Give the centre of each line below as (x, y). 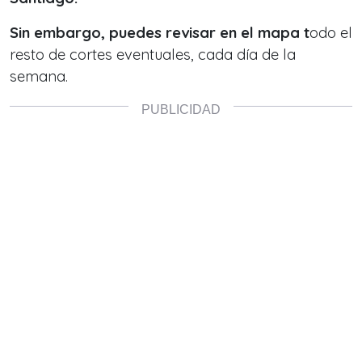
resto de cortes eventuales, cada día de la (153, 55)
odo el (331, 33)
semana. (39, 77)
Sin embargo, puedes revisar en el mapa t (160, 33)
